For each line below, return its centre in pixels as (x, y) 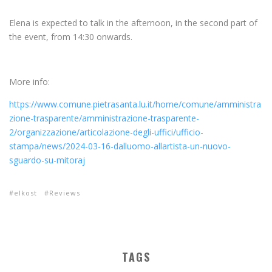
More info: (29, 81)
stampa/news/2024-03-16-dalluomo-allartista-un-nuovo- (120, 146)
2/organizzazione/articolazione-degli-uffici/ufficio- (106, 132)
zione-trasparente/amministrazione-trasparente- (104, 118)
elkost (25, 192)
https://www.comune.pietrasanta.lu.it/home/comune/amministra (135, 104)
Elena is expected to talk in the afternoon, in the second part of (133, 22)
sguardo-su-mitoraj (47, 160)
